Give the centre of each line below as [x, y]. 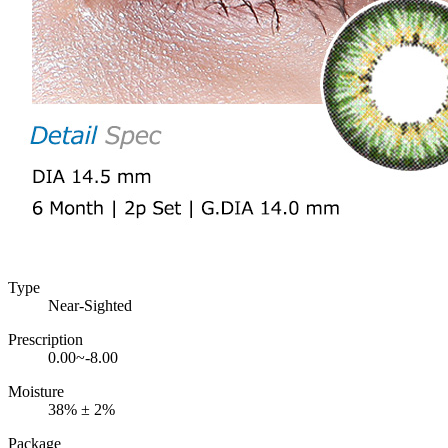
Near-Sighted [90, 305]
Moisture [36, 391]
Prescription [45, 339]
